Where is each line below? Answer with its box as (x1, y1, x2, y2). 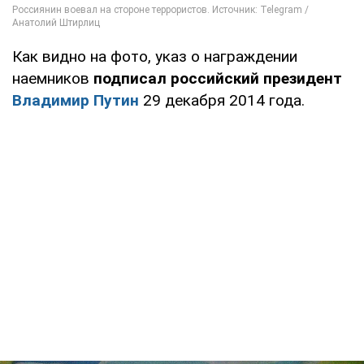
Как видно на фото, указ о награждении (12, 47, 297, 66)
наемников (12, 69, 89, 88)
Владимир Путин (12, 91, 139, 110)
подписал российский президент (89, 69, 342, 88)
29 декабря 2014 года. (139, 91, 305, 110)
